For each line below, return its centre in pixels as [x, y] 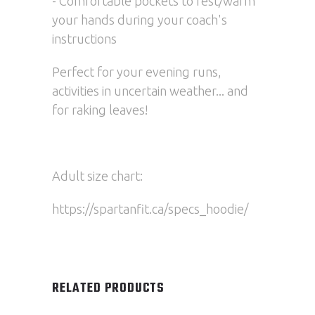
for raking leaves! [100, 110]
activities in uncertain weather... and [150, 91]
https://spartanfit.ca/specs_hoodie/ [150, 209]
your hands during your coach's [140, 20]
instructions [84, 39]
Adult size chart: [99, 176]
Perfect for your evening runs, [137, 72]
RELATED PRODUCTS [108, 289]
